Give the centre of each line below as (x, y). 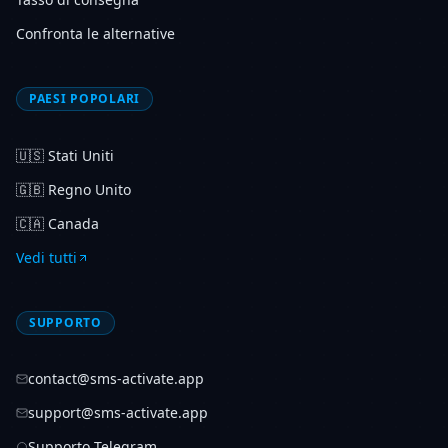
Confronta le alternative (95, 33)
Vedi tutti (46, 257)
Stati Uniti (81, 155)
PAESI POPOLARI (85, 98)
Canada (73, 223)
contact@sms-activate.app (116, 378)
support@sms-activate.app (118, 412)
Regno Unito (89, 189)
